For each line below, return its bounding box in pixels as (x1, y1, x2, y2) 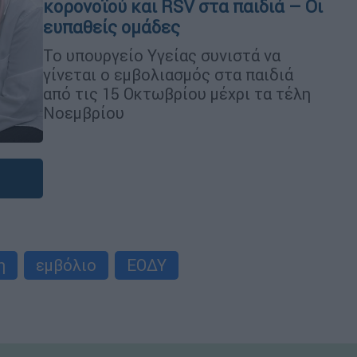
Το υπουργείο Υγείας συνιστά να (43, 45, 280, 65)
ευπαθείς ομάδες (43, 16, 180, 38)
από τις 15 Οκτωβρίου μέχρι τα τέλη (43, 83, 311, 104)
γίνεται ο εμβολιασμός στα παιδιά (43, 64, 293, 84)
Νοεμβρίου (43, 102, 124, 123)
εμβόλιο (36, 255, 96, 275)
